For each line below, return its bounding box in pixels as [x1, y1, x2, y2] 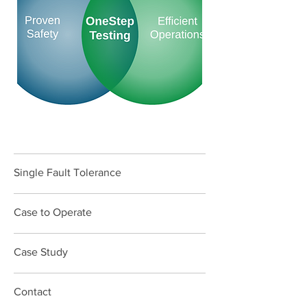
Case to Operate [14, 206, 92, 218]
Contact [14, 286, 51, 297]
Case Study [14, 246, 68, 258]
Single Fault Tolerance [14, 167, 121, 178]
